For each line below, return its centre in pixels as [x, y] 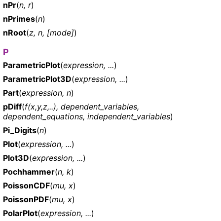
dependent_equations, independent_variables [87, 116]
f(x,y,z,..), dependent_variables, [82, 106]
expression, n [46, 92]
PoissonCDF [26, 185]
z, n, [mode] [52, 32]
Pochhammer [29, 171]
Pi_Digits [20, 130]
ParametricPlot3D [37, 79]
